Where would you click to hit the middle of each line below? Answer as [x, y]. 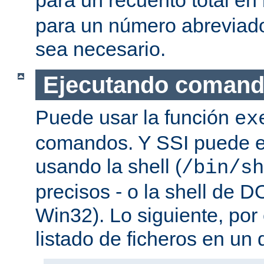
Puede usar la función [135, 118]
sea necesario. [100, 49]
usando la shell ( [108, 166]
